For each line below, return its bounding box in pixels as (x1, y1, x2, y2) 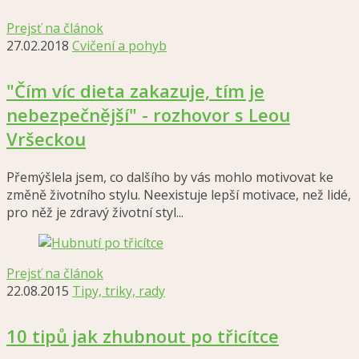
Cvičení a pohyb (72, 37, 167, 54)
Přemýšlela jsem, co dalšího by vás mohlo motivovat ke (6, 168, 333, 186)
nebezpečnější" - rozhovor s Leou (6, 103, 290, 127)
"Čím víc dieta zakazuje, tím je (6, 79, 264, 103)
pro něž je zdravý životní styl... (6, 204, 184, 221)
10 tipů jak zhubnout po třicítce (6, 324, 279, 348)
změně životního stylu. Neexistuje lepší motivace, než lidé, (6, 186, 351, 204)
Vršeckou (6, 127, 86, 151)
